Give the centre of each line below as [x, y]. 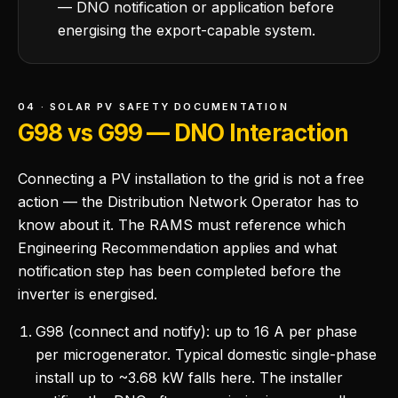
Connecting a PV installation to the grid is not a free [191, 179]
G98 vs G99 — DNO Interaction [183, 133]
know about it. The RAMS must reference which [182, 225]
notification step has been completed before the [179, 271]
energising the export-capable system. [187, 30]
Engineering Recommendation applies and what [177, 248]
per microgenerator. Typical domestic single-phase [206, 354]
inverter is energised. [88, 294]
